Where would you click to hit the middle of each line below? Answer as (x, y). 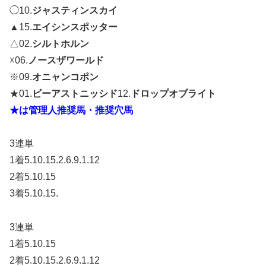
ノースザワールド (66, 60)
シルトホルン (61, 43)
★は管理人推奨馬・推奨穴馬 (71, 110)
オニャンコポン (65, 77)
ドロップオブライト (173, 93)
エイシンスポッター (75, 27)
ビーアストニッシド (75, 93)
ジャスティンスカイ (75, 10)
